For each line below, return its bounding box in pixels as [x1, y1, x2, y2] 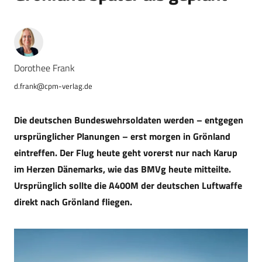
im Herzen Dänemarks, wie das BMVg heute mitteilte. [14, 161, 231, 176]
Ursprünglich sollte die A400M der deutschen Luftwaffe [14, 178, 242, 192]
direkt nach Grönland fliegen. [14, 194, 132, 209]
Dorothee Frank [14, 61, 75, 75]
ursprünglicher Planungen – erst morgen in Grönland [14, 129, 230, 143]
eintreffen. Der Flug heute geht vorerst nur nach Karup [14, 145, 237, 160]
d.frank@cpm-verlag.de [14, 80, 92, 92]
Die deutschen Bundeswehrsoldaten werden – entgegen [14, 112, 243, 127]
